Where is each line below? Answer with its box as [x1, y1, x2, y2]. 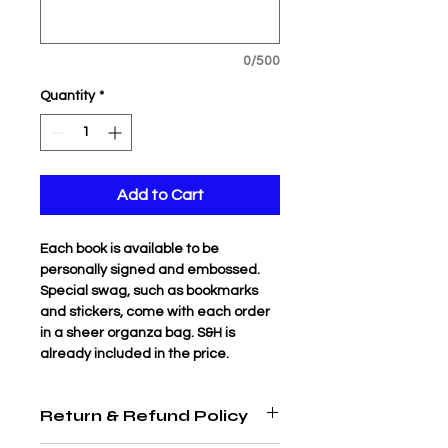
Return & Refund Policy [40, 405, 248, 425]
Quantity [40, 88, 95, 103]
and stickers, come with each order [40, 304, 273, 319]
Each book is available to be [40, 241, 222, 256]
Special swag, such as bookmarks [40, 283, 261, 298]
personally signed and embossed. [40, 262, 263, 277]
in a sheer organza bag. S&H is [40, 325, 238, 340]
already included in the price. [40, 346, 229, 361]
